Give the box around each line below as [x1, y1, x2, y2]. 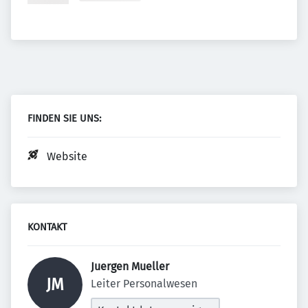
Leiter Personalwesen [91, 277, 197, 290]
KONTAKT [27, 221, 67, 233]
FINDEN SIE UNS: [27, 113, 101, 124]
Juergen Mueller [91, 260, 172, 273]
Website [47, 150, 87, 163]
